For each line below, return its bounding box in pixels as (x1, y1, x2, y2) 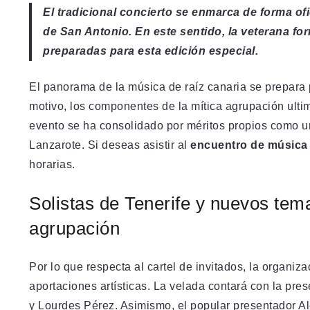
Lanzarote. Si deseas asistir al (29, 138, 190, 151)
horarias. (29, 158, 75, 170)
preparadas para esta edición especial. (43, 44, 258, 57)
